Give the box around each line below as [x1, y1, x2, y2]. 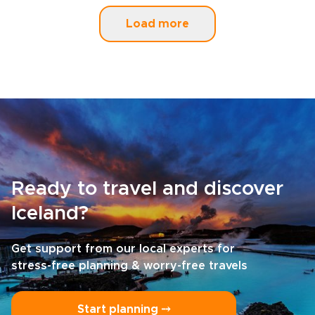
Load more [126, 18, 189, 30]
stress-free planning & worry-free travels [11, 260, 247, 271]
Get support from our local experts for [11, 243, 235, 255]
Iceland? [11, 204, 89, 224]
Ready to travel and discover [11, 179, 283, 199]
